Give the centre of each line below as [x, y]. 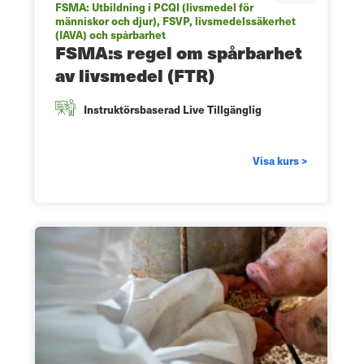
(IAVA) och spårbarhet [110, 34]
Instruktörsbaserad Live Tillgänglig [173, 109]
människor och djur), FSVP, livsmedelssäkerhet [175, 20]
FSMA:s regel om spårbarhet [179, 52]
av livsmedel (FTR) [135, 75]
